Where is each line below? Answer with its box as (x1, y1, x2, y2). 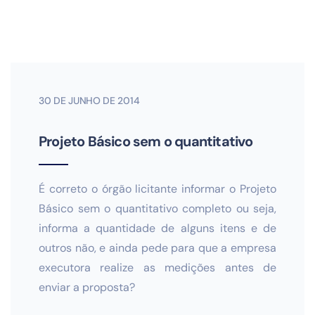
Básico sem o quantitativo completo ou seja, (39, 201, 276, 216)
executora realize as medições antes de (39, 260, 276, 275)
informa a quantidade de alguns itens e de (39, 221, 276, 236)
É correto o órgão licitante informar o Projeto (39, 181, 276, 196)
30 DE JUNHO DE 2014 (39, 94, 140, 107)
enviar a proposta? (39, 280, 135, 295)
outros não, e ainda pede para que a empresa (39, 240, 276, 255)
